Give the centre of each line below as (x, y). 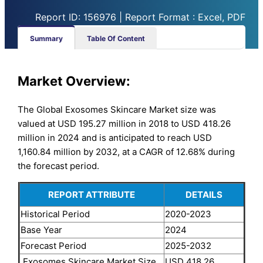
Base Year (41, 230)
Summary (47, 38)
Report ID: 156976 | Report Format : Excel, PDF (140, 17)
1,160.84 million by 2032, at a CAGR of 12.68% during (127, 151)
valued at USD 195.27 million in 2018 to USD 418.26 (124, 123)
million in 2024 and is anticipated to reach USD (115, 137)
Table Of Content (116, 38)
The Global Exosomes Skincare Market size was (117, 109)
